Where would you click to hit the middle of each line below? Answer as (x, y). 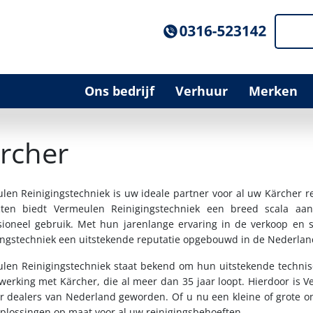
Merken (273, 91)
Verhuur (202, 91)
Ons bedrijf (119, 91)
